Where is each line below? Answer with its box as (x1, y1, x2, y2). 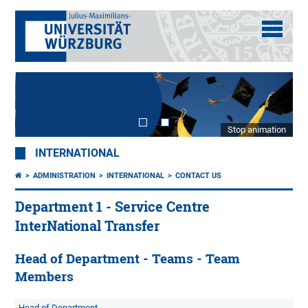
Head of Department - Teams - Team (15, 250, 241, 267)
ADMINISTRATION (33, 171, 96, 181)
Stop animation (227, 124, 286, 135)
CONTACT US (175, 171, 222, 181)
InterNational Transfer (15, 217, 160, 235)
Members (15, 268, 74, 285)
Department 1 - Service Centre (15, 198, 210, 216)
